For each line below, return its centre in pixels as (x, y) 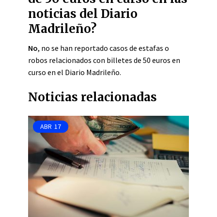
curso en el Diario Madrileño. (75, 72)
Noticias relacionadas (93, 97)
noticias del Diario (83, 14)
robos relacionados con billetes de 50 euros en (104, 60)
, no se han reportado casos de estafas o (103, 48)
